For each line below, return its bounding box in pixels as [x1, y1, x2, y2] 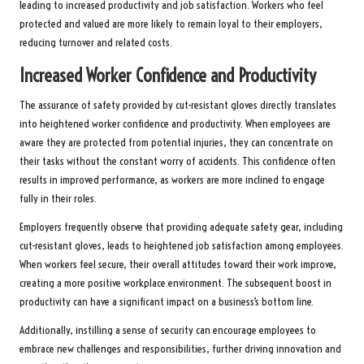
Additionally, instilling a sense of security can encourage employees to [19, 323, 316, 337]
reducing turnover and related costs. [19, 35, 172, 50]
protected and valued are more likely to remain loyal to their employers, [19, 16, 323, 31]
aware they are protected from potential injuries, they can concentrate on [19, 135, 333, 149]
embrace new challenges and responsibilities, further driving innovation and [19, 341, 341, 356]
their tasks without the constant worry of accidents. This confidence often [19, 154, 336, 168]
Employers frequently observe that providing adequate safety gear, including [19, 219, 343, 234]
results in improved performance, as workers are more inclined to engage [19, 172, 325, 187]
